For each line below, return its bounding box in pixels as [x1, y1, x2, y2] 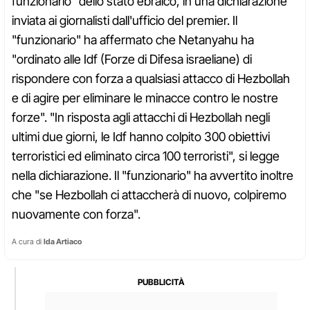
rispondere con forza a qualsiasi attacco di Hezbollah [12, 71, 290, 86]
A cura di [12, 237, 44, 247]
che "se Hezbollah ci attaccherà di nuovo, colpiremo [12, 188, 286, 203]
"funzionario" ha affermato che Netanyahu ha [12, 33, 254, 48]
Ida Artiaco [44, 237, 82, 247]
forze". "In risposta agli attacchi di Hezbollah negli [12, 110, 270, 125]
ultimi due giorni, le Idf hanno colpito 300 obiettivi [12, 129, 270, 145]
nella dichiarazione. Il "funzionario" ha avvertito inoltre [12, 168, 293, 183]
